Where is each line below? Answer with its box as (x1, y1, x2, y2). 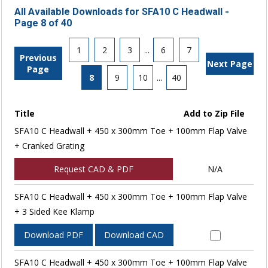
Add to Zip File (184, 107, 245, 119)
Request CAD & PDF (53, 163, 133, 175)
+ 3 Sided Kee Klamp (14, 205, 95, 217)
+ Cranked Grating (14, 139, 84, 151)
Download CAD (104, 229, 165, 240)
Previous (19, 52, 57, 64)
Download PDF (23, 229, 83, 240)
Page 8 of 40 (14, 17, 72, 29)
